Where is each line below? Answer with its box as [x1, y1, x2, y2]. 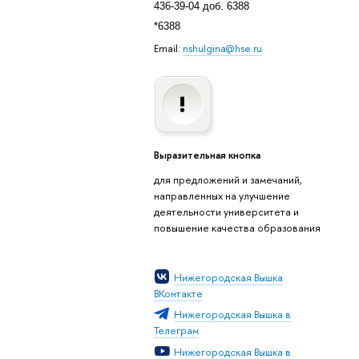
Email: [153, 40, 183, 55]
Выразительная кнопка [153, 147, 260, 163]
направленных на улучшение [153, 188, 290, 203]
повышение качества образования [153, 220, 321, 235]
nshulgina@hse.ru [182, 40, 262, 55]
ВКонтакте [153, 285, 203, 301]
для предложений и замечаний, [153, 171, 302, 187]
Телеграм [153, 323, 199, 338]
